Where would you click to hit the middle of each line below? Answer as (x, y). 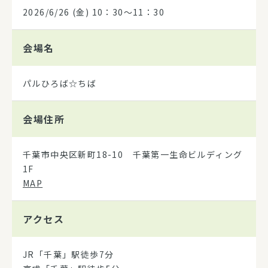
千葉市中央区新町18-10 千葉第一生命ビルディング (133, 155)
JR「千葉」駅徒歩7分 (68, 255)
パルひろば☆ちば (60, 83)
